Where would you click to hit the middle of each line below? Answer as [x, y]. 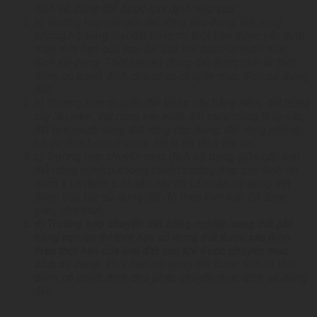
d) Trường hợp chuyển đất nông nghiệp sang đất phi [163, 224]
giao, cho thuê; [70, 211]
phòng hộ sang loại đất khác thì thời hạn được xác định [169, 36]
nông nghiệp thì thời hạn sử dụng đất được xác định [162, 238]
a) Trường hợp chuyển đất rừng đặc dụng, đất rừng [158, 23]
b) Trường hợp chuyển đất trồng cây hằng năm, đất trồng [172, 103]
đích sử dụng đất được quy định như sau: [136, 9]
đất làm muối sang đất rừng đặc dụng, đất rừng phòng [167, 130]
